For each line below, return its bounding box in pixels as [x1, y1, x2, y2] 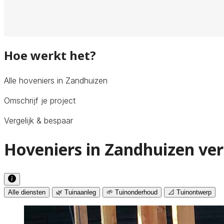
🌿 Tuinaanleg [56, 188, 96, 196]
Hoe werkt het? [4, 46, 96, 63]
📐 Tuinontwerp [168, 188, 211, 196]
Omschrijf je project [4, 95, 75, 105]
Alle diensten [8, 188, 45, 196]
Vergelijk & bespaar [4, 115, 73, 125]
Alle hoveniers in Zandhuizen [4, 75, 107, 85]
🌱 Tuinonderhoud [106, 188, 157, 196]
